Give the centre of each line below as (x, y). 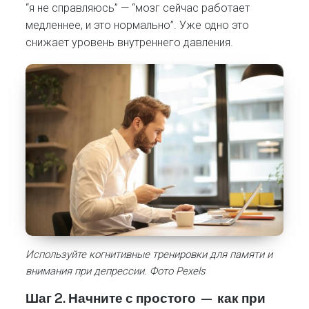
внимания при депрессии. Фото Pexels (116, 271)
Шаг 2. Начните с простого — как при (146, 298)
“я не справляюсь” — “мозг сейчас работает (138, 8)
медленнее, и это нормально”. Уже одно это (138, 26)
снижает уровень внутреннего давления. (130, 43)
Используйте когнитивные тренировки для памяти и (149, 255)
